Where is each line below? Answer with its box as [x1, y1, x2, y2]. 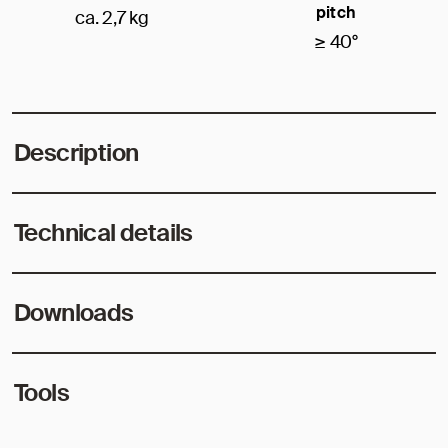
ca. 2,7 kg [74, 5, 150, 30]
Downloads [14, 296, 134, 328]
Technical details [14, 216, 193, 248]
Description [14, 136, 139, 168]
